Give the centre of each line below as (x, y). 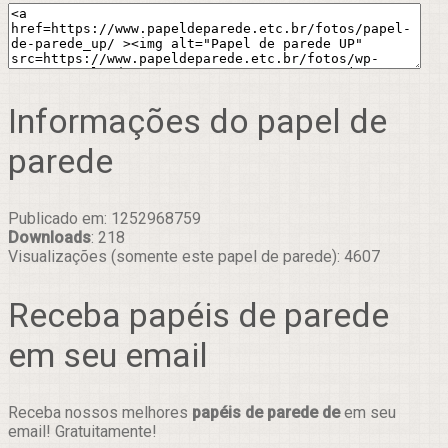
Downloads (49, 238)
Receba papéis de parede (198, 314)
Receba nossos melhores (100, 412)
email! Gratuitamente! (82, 431)
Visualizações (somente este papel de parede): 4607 (194, 257)
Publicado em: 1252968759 (104, 219)
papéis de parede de (266, 412)
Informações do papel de (197, 121)
